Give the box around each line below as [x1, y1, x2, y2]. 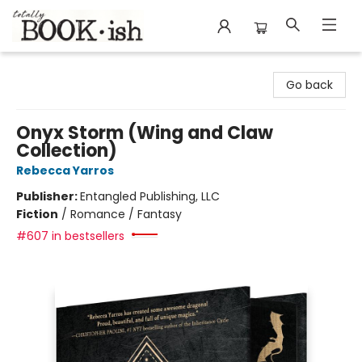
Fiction [16, 206, 58, 222]
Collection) [16, 138, 117, 163]
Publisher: [16, 188, 80, 204]
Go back [286, 77, 333, 93]
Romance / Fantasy [70, 206, 182, 222]
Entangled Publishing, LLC [80, 188, 220, 204]
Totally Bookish [12, 59, 95, 75]
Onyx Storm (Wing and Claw [16, 120, 273, 145]
